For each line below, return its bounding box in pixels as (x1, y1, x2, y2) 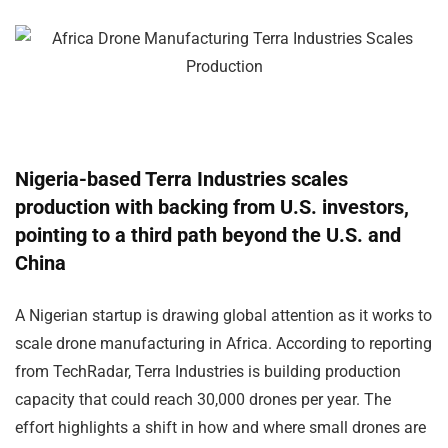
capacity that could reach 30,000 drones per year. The (15, 389, 391, 409)
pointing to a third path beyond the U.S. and (15, 222, 401, 247)
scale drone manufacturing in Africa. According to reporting (15, 333, 432, 353)
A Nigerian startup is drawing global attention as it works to (15, 305, 432, 325)
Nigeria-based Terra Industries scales (15, 166, 348, 191)
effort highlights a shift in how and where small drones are (15, 417, 426, 437)
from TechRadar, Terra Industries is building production (15, 361, 401, 381)
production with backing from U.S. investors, (15, 194, 409, 219)
